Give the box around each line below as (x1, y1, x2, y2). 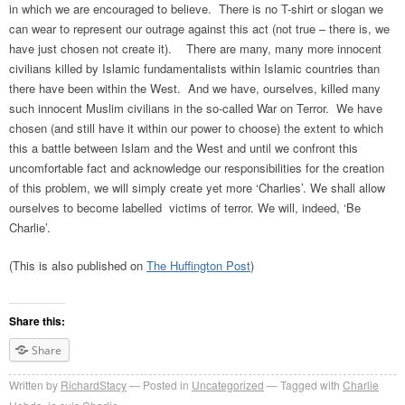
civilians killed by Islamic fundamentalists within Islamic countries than (9, 59, 380, 77)
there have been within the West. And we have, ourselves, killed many (9, 79, 381, 97)
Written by (9, 377, 58, 393)
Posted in (143, 377, 189, 393)
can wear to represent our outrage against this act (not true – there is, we (9, 19, 390, 37)
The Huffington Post (146, 256, 250, 274)
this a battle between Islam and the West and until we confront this (9, 138, 358, 156)
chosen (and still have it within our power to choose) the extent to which (9, 118, 383, 137)
